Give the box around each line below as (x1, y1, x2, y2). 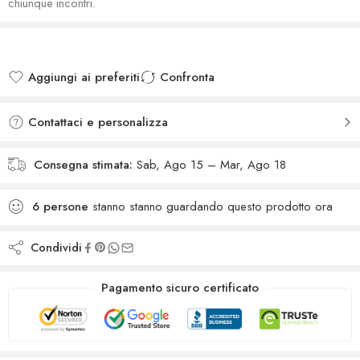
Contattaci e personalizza (24, 113, 168, 132)
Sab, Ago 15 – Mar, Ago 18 (137, 156, 286, 174)
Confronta (160, 68, 215, 87)
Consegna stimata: (34, 156, 133, 174)
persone (43, 198, 88, 216)
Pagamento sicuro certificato (101, 279, 259, 297)
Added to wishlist (28, 88, 124, 106)
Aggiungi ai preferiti (28, 68, 140, 87)
